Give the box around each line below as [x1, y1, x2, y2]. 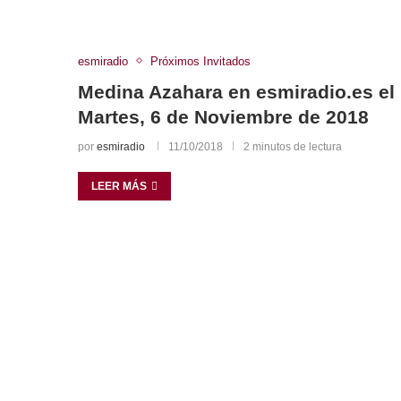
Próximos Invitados [150, 54, 251, 68]
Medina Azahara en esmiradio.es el [78, 81, 395, 102]
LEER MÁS [91, 179, 147, 192]
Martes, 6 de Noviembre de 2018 [78, 106, 369, 127]
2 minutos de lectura [243, 140, 342, 153]
